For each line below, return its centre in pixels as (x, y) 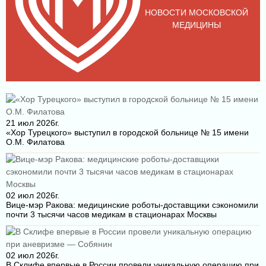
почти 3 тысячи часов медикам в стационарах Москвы (111, 215)
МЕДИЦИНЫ (197, 25)
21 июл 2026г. (33, 123)
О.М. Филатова (35, 142)
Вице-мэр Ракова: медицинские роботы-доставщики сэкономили (132, 205)
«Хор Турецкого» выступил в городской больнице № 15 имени (127, 133)
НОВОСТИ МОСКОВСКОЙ (197, 12)
